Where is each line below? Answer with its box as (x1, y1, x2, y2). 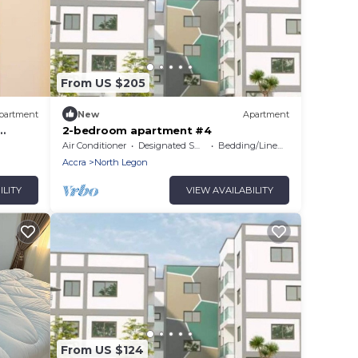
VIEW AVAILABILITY (185, 185, 273, 197)
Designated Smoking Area (137, 140, 194, 152)
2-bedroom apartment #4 (62, 124, 212, 137)
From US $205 (60, 75, 145, 90)
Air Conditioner (62, 140, 126, 152)
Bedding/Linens (217, 140, 277, 152)
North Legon (93, 157, 148, 169)
